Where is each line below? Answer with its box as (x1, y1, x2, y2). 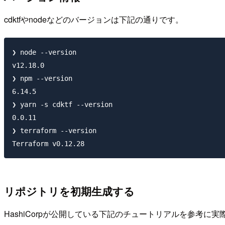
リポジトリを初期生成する (4, 184, 135, 199)
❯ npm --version (12, 74, 72, 82)
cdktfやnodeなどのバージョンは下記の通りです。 (4, 13, 183, 25)
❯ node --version (12, 48, 76, 56)
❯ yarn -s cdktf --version (12, 100, 113, 108)
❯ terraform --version (12, 126, 96, 135)
